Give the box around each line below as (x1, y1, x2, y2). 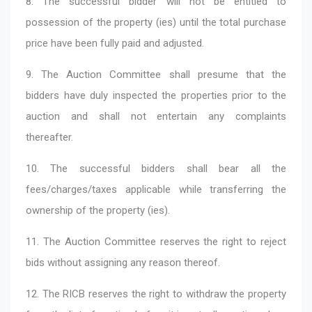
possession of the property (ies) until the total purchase (26, 15, 286, 29)
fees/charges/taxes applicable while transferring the (26, 182, 286, 196)
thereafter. (26, 130, 73, 143)
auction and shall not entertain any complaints (26, 109, 286, 123)
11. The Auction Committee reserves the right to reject (26, 235, 286, 248)
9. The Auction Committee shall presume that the (26, 68, 286, 81)
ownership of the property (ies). (26, 203, 170, 217)
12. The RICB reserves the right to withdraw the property (26, 287, 286, 300)
